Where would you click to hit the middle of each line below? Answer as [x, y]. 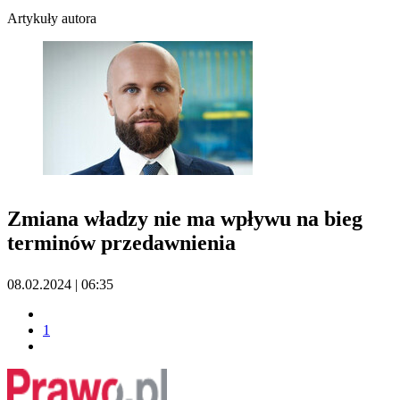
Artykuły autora [52, 19]
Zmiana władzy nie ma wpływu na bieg [185, 219]
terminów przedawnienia [121, 243]
